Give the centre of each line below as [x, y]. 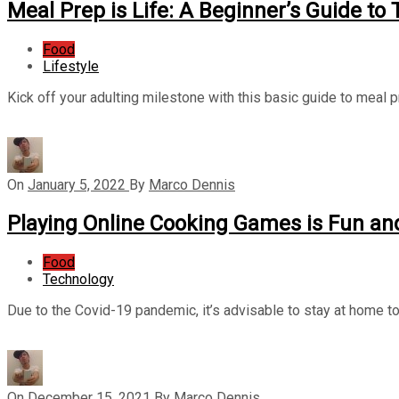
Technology [78, 279]
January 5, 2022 [77, 184]
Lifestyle [71, 66]
